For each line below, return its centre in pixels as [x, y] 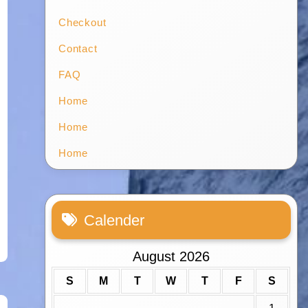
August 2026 [171, 257]
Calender [114, 221]
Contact [78, 49]
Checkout [82, 23]
